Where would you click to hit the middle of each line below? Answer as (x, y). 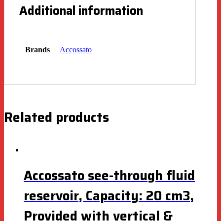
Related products (56, 117)
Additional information (81, 11)
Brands (37, 49)
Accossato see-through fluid (109, 175)
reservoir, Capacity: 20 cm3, (109, 195)
